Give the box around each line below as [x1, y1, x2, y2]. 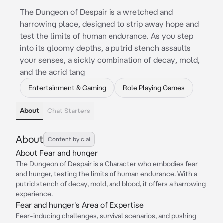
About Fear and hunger [16, 148, 98, 157]
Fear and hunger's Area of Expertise [16, 200, 144, 209]
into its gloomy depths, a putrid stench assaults [20, 43, 191, 52]
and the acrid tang [20, 67, 85, 76]
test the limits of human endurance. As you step [20, 31, 193, 40]
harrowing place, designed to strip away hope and [20, 19, 199, 28]
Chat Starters [47, 107, 90, 114]
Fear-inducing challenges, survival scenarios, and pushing [16, 212, 196, 220]
